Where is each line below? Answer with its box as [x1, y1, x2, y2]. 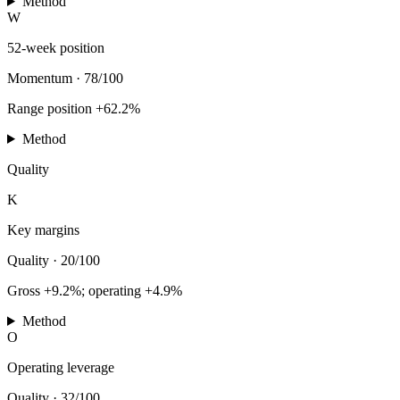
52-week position [7, 39, 104, 55]
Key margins [7, 221, 79, 237]
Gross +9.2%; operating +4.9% [7, 282, 182, 298]
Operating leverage [7, 359, 114, 375]
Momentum [7, 70, 72, 86]
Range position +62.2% [7, 100, 140, 116]
